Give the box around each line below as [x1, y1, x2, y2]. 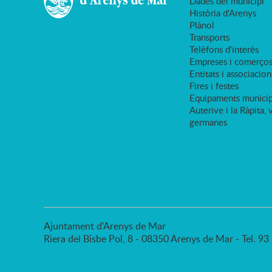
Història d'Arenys [189, 7, 256, 19]
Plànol [189, 19, 214, 32]
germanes [189, 116, 227, 129]
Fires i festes [189, 80, 239, 92]
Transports [189, 31, 229, 44]
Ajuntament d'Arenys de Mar [44, 219, 166, 233]
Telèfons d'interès [189, 43, 259, 56]
